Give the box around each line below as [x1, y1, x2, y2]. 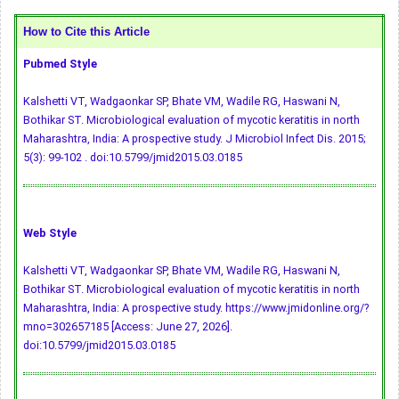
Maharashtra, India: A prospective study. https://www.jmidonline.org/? [23, 301, 369, 315]
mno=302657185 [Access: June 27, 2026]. [23, 320, 232, 334]
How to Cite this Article [23, 26, 150, 39]
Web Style [23, 226, 77, 240]
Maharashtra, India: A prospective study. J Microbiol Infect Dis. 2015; [23, 132, 366, 146]
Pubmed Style [23, 57, 97, 71]
